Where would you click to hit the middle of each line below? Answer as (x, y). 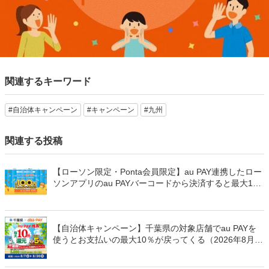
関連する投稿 (34, 141)
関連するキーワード (48, 82)
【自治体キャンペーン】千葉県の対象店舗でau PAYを (155, 228)
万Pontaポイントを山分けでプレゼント (127, 195)
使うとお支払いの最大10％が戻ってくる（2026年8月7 (156, 240)
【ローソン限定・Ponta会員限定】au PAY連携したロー (157, 172)
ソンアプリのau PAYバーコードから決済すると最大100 (158, 183)
